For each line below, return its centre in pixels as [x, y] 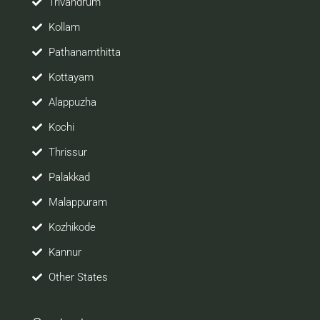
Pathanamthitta [84, 52]
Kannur [65, 252]
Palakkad [69, 177]
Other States [78, 277]
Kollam [64, 27]
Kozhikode [72, 227]
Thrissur [67, 152]
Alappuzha [72, 102]
